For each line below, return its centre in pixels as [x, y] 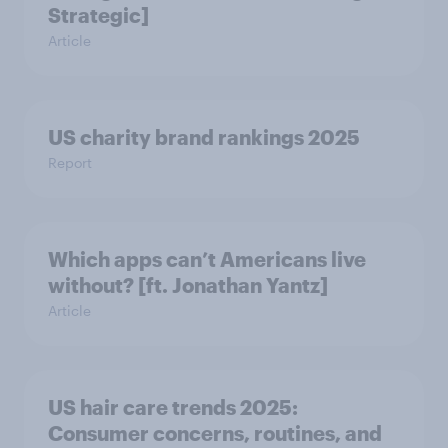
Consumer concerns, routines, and [215, 432]
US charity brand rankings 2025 [204, 136]
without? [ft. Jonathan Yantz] [188, 284]
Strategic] [98, 14]
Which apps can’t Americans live [207, 258]
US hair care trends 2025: [173, 406]
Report [70, 162]
